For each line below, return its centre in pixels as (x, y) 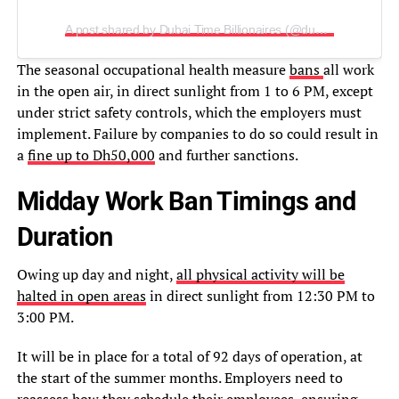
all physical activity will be (260, 275)
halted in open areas (81, 296)
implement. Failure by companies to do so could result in (197, 134)
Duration (65, 237)
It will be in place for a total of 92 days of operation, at (189, 357)
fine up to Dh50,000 (91, 155)
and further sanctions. (226, 155)
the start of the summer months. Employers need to (179, 378)
